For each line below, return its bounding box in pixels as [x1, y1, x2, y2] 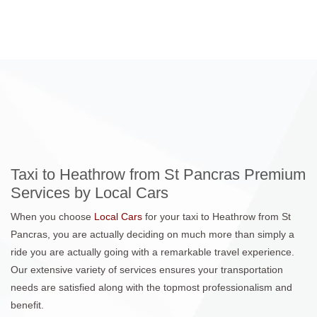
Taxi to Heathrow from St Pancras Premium [11, 165, 306, 183]
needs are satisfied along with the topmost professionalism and [11, 281, 292, 293]
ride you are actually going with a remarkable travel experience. [11, 246, 294, 258]
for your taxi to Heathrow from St [145, 210, 291, 222]
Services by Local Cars [11, 183, 168, 202]
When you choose [11, 210, 94, 222]
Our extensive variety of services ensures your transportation [11, 263, 283, 275]
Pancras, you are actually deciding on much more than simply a [11, 228, 294, 240]
